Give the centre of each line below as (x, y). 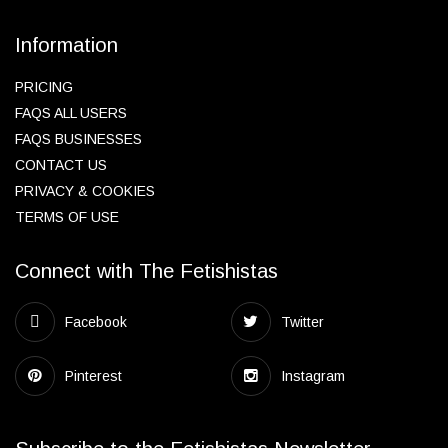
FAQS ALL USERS (71, 113)
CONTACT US (61, 165)
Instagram (312, 376)
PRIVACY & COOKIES (85, 191)
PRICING (44, 87)
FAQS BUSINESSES (78, 139)
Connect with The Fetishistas (146, 271)
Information (66, 45)
